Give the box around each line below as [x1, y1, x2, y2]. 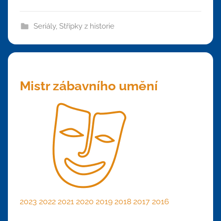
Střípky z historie [59, 21, 114, 31]
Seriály [33, 21, 56, 31]
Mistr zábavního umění [20, 78, 158, 93]
